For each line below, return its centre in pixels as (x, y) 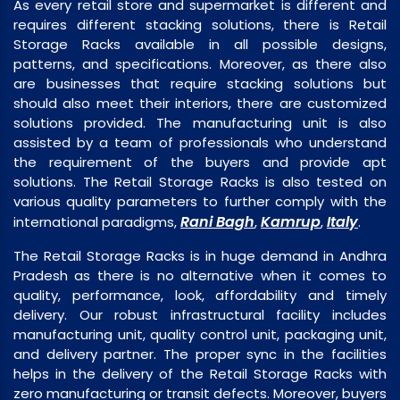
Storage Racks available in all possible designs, (200, 44)
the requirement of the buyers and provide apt (200, 162)
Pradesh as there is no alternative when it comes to (200, 275)
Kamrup (291, 221)
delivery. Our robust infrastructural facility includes (200, 314)
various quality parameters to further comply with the (200, 201)
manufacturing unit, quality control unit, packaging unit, (200, 334)
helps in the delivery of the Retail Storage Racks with (200, 373)
